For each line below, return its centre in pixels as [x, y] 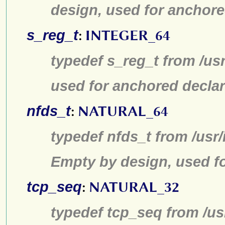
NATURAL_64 [123, 111]
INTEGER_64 [128, 35]
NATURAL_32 [134, 187]
